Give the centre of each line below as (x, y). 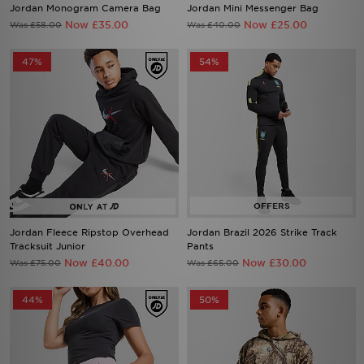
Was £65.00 (213, 262)
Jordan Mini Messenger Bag (253, 8)
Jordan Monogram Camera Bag (85, 8)
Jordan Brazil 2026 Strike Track (262, 232)
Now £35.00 (97, 25)
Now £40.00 (97, 263)
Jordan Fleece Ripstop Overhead (89, 232)
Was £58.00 (36, 24)
